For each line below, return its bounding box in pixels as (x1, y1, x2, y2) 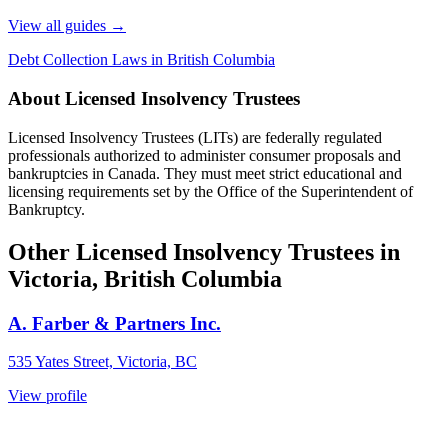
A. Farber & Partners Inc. (8, 312, 221, 334)
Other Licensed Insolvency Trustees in (8, 238, 400, 265)
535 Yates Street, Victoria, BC (8, 353, 197, 371)
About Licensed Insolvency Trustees (8, 87, 300, 109)
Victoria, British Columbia (8, 265, 282, 292)
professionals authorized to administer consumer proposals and (8, 146, 401, 164)
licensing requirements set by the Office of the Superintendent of (8, 182, 413, 200)
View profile (8, 387, 87, 405)
